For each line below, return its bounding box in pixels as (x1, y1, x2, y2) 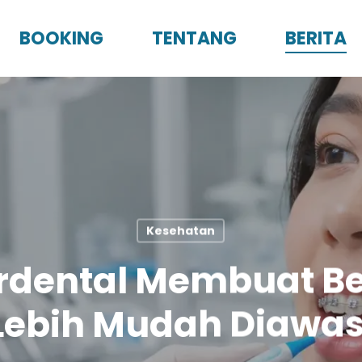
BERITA (285, 26, 347, 51)
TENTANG (152, 26, 237, 51)
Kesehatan (146, 222, 215, 239)
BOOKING (19, 26, 103, 51)
